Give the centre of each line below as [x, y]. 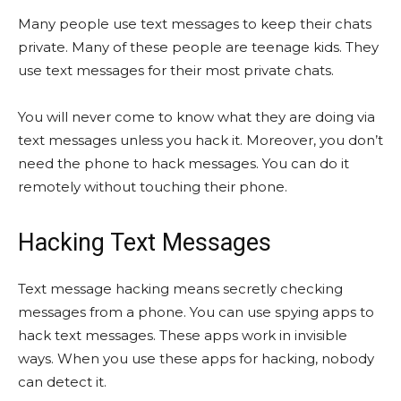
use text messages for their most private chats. [176, 71]
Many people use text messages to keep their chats [195, 24]
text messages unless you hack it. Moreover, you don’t [200, 141]
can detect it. [62, 382]
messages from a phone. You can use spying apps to [196, 312]
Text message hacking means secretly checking [180, 289]
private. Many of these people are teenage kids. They [198, 47]
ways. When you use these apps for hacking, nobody [196, 359]
